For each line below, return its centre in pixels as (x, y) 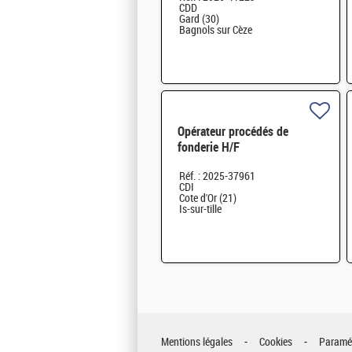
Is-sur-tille (200, 210)
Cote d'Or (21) (208, 199)
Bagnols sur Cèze (216, 31)
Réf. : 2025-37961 (217, 177)
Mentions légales (197, 343)
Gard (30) (199, 20)
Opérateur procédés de (233, 132)
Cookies (276, 343)
